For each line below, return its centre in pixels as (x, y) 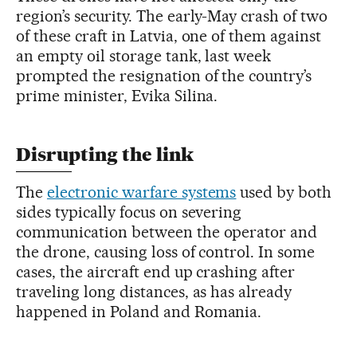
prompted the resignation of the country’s (164, 75)
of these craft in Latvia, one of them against (169, 35)
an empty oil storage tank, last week (144, 55)
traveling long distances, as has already (154, 291)
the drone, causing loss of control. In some (166, 251)
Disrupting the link (105, 154)
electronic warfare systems (141, 192)
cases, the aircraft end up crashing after (156, 271)
